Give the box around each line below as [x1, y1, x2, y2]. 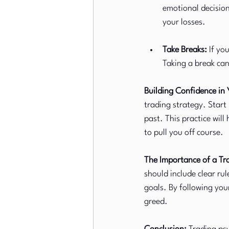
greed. [144, 197, 168, 206]
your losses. [163, 18, 205, 27]
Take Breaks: [163, 45, 207, 54]
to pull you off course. [144, 128, 223, 137]
